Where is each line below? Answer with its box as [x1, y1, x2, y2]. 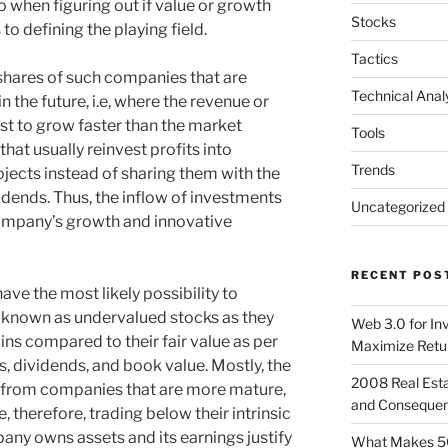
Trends [350, 161, 395, 179]
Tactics [350, 50, 398, 68]
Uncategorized [350, 198, 445, 216]
